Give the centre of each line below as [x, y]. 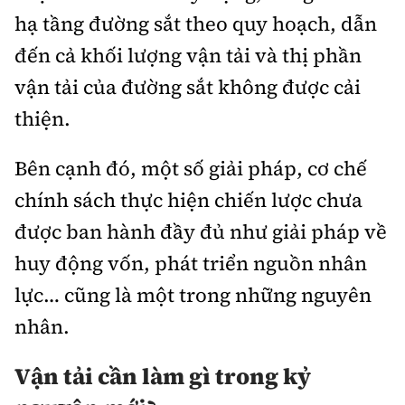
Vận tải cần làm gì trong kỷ [163, 377]
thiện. [42, 119]
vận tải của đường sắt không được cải [188, 87]
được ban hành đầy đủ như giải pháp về [201, 232]
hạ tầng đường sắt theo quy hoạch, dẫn [196, 24]
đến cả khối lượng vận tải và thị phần [188, 56]
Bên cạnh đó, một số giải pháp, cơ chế [191, 169]
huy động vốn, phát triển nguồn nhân [191, 264]
